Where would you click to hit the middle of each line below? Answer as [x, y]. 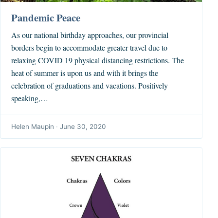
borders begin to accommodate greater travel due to [90, 47]
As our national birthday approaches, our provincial [90, 35]
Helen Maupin [33, 126]
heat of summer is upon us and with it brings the [85, 73]
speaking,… [30, 98]
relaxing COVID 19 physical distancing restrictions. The [98, 60]
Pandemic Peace [46, 18]
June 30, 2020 [83, 126]
